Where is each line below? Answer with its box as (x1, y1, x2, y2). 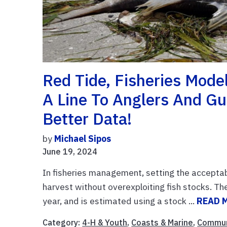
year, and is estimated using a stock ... (43, 195, 197, 207)
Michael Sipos (54, 132, 111, 144)
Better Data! (43, 107, 132, 129)
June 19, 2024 (43, 146, 98, 157)
